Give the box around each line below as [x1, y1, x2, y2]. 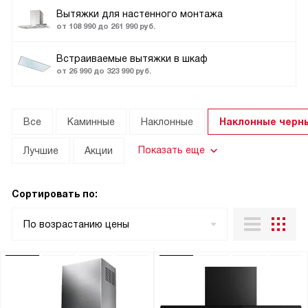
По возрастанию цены [23, 219, 129, 230]
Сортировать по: [12, 188, 98, 199]
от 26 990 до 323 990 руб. [56, 67, 151, 75]
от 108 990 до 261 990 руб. [56, 22, 155, 30]
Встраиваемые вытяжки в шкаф [56, 53, 208, 64]
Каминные [67, 116, 115, 127]
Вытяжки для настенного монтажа [56, 8, 223, 19]
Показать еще [138, 144, 205, 155]
